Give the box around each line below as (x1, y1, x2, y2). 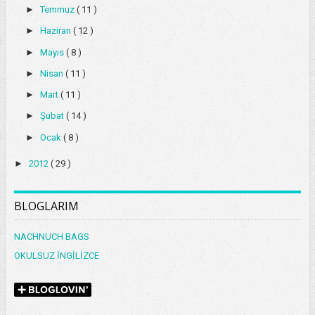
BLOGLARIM (13, 198, 79, 214)
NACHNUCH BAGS (13, 231, 89, 243)
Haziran (39, 25, 73, 37)
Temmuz (39, 4, 77, 15)
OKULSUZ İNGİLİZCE (13, 250, 99, 262)
